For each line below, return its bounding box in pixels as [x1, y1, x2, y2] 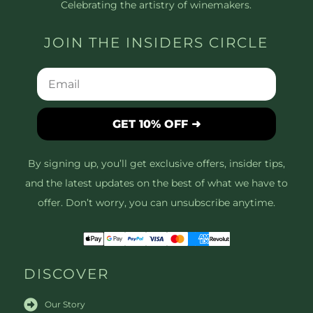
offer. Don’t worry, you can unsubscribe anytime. [37, 196, 275, 210]
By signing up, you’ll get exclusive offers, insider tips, [27, 157, 285, 170]
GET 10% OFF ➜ [112, 117, 201, 131]
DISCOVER [23, 265, 109, 283]
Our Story [44, 299, 85, 310]
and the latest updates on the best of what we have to [24, 177, 288, 190]
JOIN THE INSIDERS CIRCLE [44, 34, 269, 51]
